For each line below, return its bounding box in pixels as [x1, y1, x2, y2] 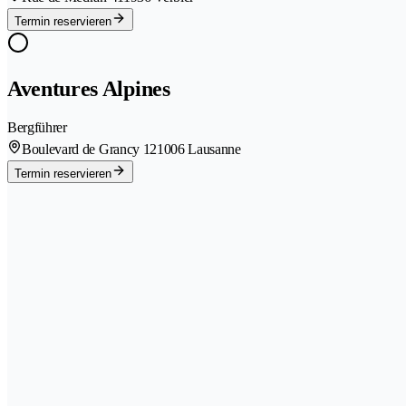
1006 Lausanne [156, 141, 241, 158]
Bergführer [7, 120, 67, 136]
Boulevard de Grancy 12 [22, 141, 157, 158]
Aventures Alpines [7, 76, 170, 101]
